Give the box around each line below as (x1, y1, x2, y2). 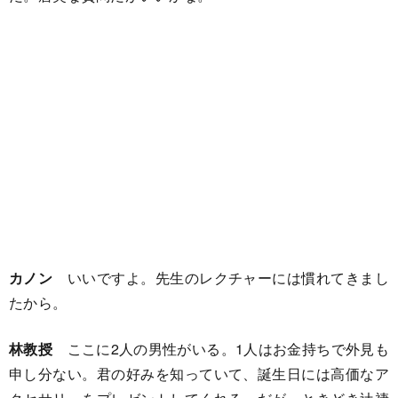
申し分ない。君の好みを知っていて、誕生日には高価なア (9, 362, 389, 384)
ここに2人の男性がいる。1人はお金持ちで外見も (67, 338, 389, 359)
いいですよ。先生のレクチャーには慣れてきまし (52, 267, 389, 288)
